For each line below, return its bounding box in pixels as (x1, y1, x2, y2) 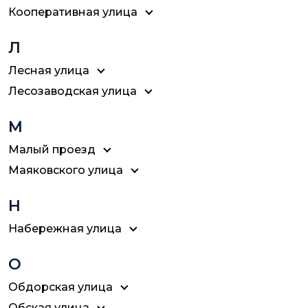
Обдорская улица (8, 280, 113, 294)
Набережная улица (8, 222, 122, 235)
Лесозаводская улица (8, 85, 137, 98)
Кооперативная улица (8, 5, 137, 19)
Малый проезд (8, 143, 96, 156)
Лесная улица (8, 64, 89, 77)
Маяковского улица (8, 164, 123, 177)
